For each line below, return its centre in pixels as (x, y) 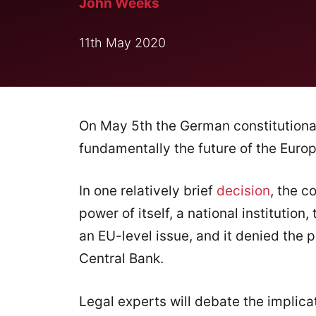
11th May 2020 (122, 42)
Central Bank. (121, 259)
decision (243, 191)
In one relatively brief (148, 191)
